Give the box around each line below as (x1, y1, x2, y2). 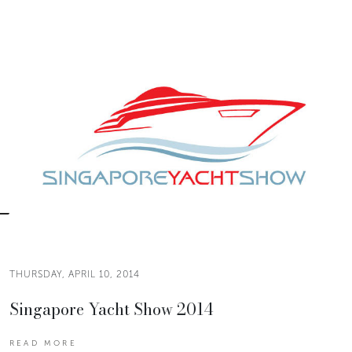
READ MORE (9, 338, 77, 348)
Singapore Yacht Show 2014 (9, 296, 213, 321)
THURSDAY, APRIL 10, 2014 (9, 268, 140, 280)
